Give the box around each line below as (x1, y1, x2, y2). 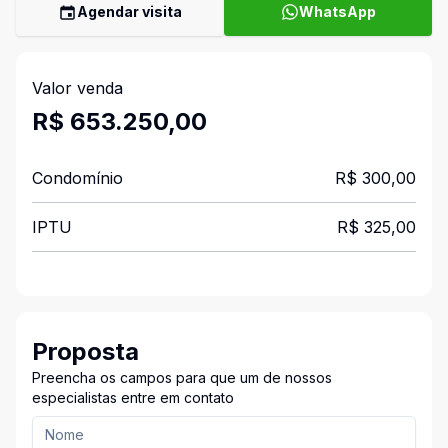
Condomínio (32, 168, 123, 188)
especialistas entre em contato (32, 389, 234, 406)
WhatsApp (298, 3, 376, 20)
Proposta (32, 337, 139, 366)
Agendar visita (77, 3, 182, 20)
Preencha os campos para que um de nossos (32, 369, 332, 386)
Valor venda (32, 78, 123, 98)
